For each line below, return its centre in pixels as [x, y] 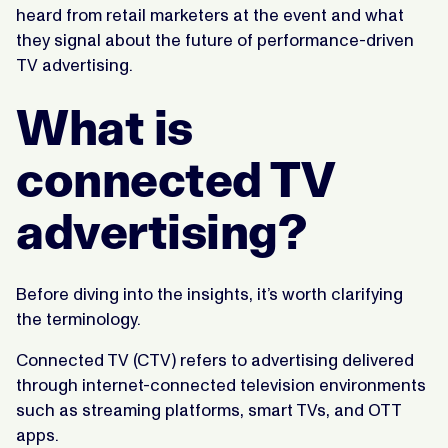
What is [104, 127]
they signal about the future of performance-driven [215, 39]
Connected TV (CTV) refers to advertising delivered [215, 359]
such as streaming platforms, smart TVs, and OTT [208, 409]
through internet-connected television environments [221, 384]
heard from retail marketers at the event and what [210, 14]
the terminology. [78, 318]
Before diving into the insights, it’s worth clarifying [209, 293]
